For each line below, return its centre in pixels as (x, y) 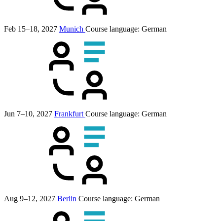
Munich (72, 29)
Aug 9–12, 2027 (30, 199)
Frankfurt (70, 114)
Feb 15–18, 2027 (31, 29)
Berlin (68, 199)
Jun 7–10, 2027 (28, 114)
